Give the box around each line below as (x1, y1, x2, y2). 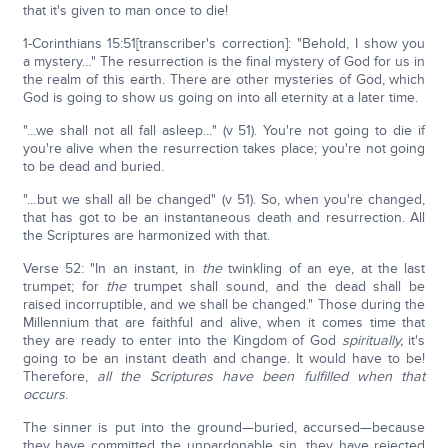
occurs (22, 386, 65, 403)
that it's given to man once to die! (22, 2, 228, 19)
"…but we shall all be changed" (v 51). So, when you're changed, (22, 191, 426, 208)
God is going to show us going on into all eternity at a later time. (22, 89, 418, 106)
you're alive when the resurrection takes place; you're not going (22, 140, 426, 157)
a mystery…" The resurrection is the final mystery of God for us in (22, 53, 426, 70)
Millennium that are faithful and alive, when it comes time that (22, 314, 426, 331)
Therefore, (22, 368, 97, 385)
